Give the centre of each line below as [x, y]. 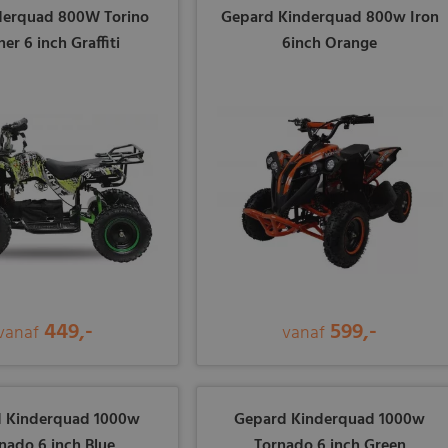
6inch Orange [330, 44]
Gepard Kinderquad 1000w [330, 420]
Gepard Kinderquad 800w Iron [329, 18]
